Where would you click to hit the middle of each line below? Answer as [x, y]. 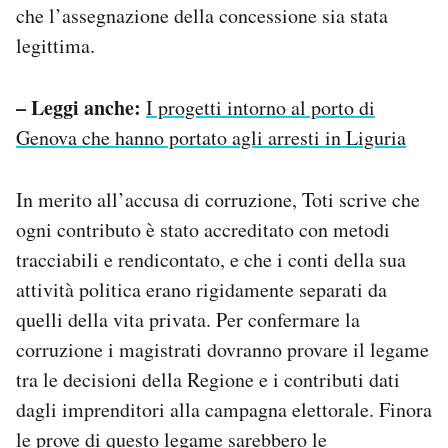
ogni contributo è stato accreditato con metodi [203, 230]
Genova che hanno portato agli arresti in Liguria [211, 138]
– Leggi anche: [78, 108]
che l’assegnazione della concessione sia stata [202, 16]
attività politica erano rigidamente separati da [201, 290]
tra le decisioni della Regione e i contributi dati [208, 380]
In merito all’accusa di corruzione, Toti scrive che [218, 200]
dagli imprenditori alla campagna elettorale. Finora [224, 410]
